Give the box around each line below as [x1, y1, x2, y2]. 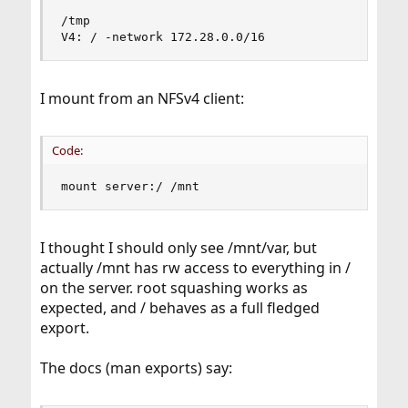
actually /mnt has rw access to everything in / [39, 258, 351, 278]
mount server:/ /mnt [60, 179, 199, 193]
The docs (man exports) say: [39, 358, 232, 378]
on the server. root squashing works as [39, 278, 308, 298]
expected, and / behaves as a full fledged [39, 298, 320, 318]
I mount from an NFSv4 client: [39, 88, 244, 108]
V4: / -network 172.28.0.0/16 [60, 30, 265, 44]
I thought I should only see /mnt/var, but [39, 238, 317, 258]
